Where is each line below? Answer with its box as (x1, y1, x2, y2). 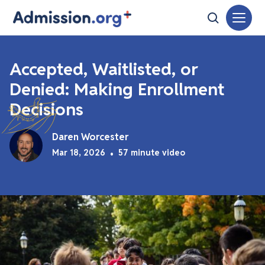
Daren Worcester (52, 131, 128, 143)
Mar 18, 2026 (52, 147, 105, 158)
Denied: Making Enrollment (9, 78, 224, 100)
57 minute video (118, 147, 185, 158)
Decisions (9, 98, 83, 120)
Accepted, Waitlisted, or (9, 58, 198, 80)
